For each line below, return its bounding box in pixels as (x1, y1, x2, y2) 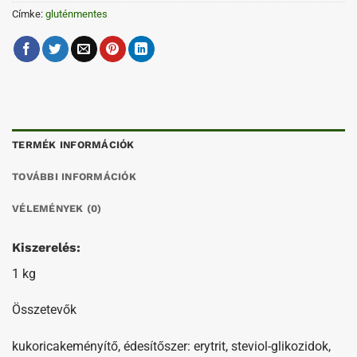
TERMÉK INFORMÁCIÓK (12, 138, 135, 151)
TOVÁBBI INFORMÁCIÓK (12, 170, 136, 182)
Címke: (12, 7, 45, 20)
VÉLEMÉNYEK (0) (12, 202, 102, 214)
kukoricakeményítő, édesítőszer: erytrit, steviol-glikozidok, (12, 339, 331, 355)
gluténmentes (45, 7, 108, 20)
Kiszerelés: (12, 239, 80, 255)
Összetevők (12, 302, 76, 318)
